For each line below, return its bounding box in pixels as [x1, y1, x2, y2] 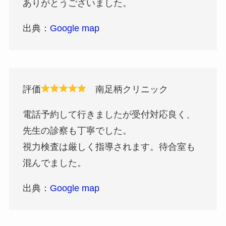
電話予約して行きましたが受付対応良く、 [22, 109, 195, 120]
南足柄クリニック [86, 84, 168, 95]
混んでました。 [22, 158, 86, 168]
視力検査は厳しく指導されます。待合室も [22, 142, 195, 152]
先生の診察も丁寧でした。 [22, 126, 132, 136]
